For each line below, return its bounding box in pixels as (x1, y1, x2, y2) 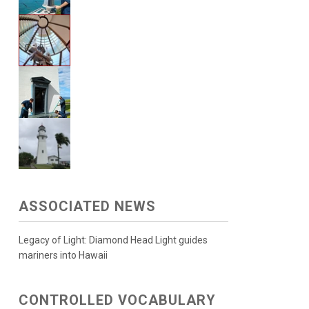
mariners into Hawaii (18, 250, 108, 261)
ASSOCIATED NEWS (18, 198, 156, 215)
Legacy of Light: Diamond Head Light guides (18, 235, 208, 246)
